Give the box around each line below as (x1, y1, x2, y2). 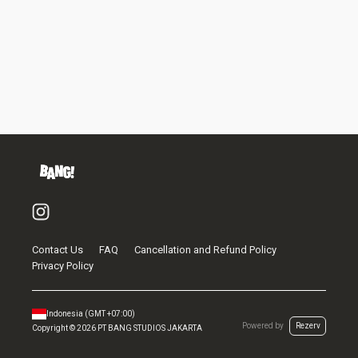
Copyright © (32, 324, 77, 332)
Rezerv (295, 321, 320, 330)
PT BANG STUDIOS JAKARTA (97, 324, 202, 332)
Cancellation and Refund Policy (134, 244, 276, 256)
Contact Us (32, 244, 83, 256)
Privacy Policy (32, 260, 93, 272)
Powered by (242, 321, 284, 330)
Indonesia (46, 309, 83, 318)
